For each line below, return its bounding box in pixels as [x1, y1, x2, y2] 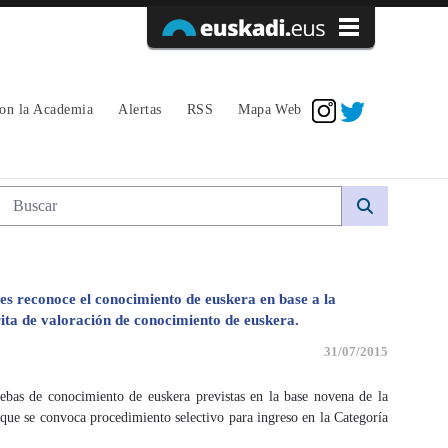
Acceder [317, 73, 364, 88]
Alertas [118, 101, 162, 117]
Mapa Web [238, 101, 302, 117]
